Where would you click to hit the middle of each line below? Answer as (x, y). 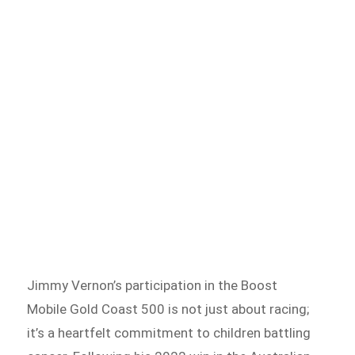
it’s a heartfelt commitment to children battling (169, 333)
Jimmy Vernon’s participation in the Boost (153, 286)
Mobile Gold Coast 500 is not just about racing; (168, 309)
